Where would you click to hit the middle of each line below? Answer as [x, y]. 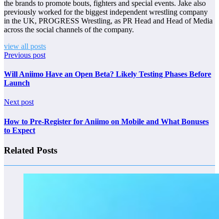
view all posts [25, 46]
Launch [17, 83]
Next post [19, 102]
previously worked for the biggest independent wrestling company [106, 12]
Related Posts [31, 150]
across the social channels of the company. [69, 29]
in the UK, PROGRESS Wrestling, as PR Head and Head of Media [108, 21]
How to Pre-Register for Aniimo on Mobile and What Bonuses [106, 121]
